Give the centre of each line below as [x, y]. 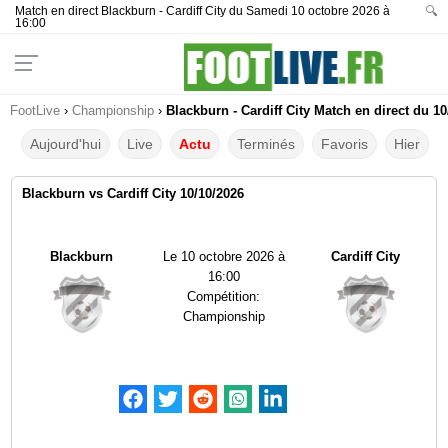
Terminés [266, 144]
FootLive [35, 110]
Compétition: [224, 296]
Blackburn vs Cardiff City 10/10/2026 [133, 193]
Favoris [345, 144]
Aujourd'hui [66, 144]
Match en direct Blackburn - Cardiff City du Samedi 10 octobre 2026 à [202, 11]
